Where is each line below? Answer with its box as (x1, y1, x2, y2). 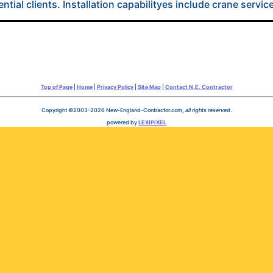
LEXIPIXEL (138, 119, 166, 126)
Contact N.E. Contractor (165, 83, 233, 91)
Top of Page (40, 83, 73, 91)
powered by (107, 119, 138, 126)
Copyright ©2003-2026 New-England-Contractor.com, (41, 107, 185, 114)
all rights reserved (185, 107, 230, 114)
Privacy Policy (96, 83, 133, 91)
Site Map (137, 83, 161, 91)
